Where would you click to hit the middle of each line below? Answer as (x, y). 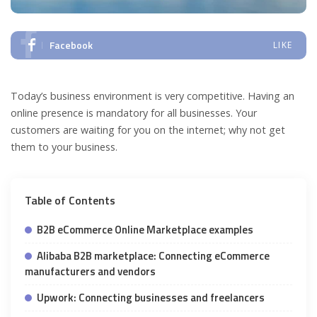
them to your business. (64, 147)
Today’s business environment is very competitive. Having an (152, 96)
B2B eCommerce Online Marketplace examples (145, 230)
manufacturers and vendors (90, 272)
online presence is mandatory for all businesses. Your (134, 113)
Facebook (71, 45)
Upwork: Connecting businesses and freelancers (151, 298)
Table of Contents (70, 201)
